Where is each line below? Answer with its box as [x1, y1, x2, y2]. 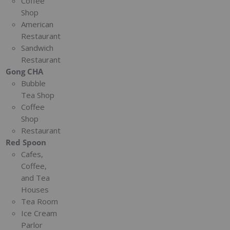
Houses [21, 184, 49, 195]
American [21, 18, 54, 29]
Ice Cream [21, 207, 57, 218]
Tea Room [21, 196, 59, 206]
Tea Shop [21, 89, 55, 100]
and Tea [21, 172, 50, 183]
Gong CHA [6, 66, 44, 76]
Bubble [21, 78, 46, 88]
